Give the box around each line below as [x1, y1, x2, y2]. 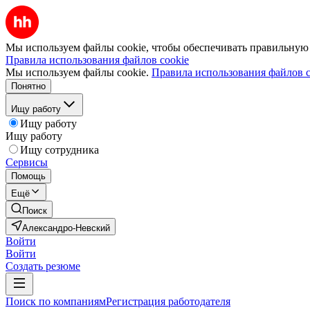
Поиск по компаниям [6, 295, 106, 307]
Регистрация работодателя [106, 295, 230, 307]
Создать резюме [6, 260, 80, 272]
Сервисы [6, 156, 48, 168]
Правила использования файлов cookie [6, 54, 189, 66]
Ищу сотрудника [20, 144, 99, 156]
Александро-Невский [22, 223, 110, 233]
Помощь [11, 171, 46, 181]
